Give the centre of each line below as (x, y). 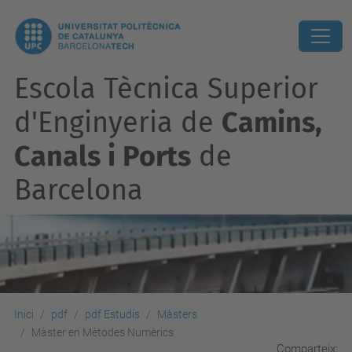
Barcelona (79, 190)
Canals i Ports (103, 156)
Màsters (177, 314)
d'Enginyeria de (118, 123)
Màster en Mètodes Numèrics (103, 332)
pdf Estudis (112, 314)
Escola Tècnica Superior (166, 89)
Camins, (272, 123)
